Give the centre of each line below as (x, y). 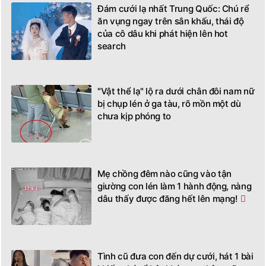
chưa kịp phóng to (134, 116)
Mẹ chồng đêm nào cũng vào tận (164, 174)
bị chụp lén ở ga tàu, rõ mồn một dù (169, 104)
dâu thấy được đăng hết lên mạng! (167, 199)
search (112, 46)
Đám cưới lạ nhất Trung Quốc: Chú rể (173, 9)
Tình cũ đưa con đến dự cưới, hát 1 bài (175, 256)
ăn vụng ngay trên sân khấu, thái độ (171, 21)
